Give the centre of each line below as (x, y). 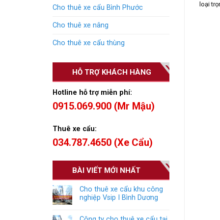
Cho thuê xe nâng (81, 26)
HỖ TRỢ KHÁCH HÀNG (112, 72)
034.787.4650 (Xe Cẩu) (103, 142)
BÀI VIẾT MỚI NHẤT (106, 171)
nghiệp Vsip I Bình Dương (119, 198)
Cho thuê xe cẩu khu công (121, 190)
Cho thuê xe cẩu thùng (89, 43)
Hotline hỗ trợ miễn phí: (93, 92)
